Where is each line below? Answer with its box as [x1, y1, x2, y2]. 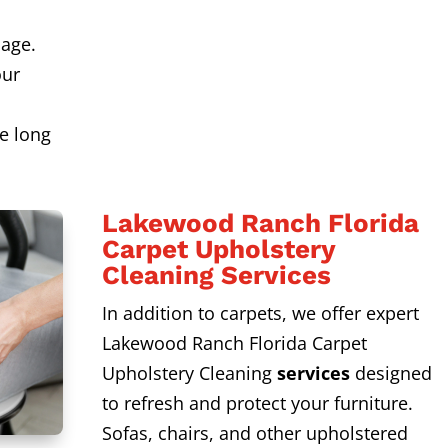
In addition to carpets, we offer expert [101, 301, 419, 326]
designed [349, 361, 432, 386]
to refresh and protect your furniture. [101, 391, 413, 416]
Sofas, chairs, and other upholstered [101, 421, 408, 446]
